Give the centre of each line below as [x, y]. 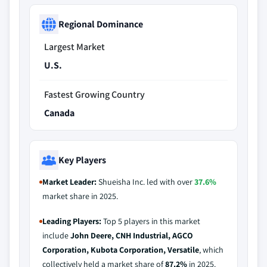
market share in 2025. [80, 196]
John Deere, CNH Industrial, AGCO [132, 235]
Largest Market [74, 47]
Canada [59, 113]
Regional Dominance [101, 24]
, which [211, 250]
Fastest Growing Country [94, 94]
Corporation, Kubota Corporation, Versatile [121, 250]
